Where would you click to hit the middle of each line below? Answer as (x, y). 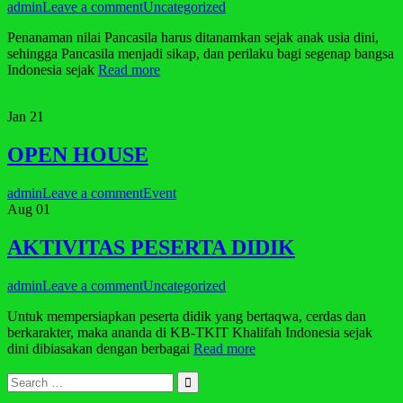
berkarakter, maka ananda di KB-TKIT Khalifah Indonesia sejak (190, 332)
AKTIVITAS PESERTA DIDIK (151, 247)
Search (26, 378)
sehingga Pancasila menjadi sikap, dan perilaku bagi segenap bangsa (201, 54)
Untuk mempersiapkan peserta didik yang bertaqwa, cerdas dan (187, 316)
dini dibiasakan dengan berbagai (100, 348)
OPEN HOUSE (78, 155)
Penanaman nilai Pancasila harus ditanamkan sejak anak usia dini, (193, 38)
